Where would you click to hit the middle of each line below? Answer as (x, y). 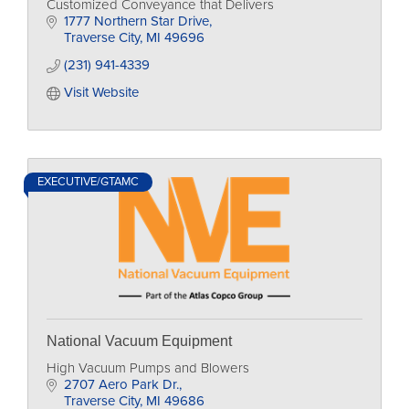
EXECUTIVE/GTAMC (88, 182)
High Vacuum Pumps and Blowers (148, 368)
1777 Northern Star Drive (136, 21)
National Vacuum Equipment (139, 341)
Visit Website (101, 92)
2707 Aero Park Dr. (121, 384)
